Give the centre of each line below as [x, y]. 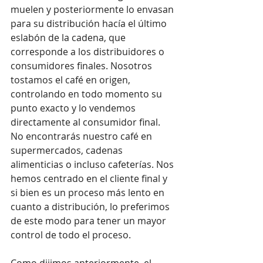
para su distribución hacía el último [90, 23]
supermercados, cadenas [68, 150]
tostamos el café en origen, [72, 80]
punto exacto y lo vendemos [74, 108]
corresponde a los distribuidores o [89, 51]
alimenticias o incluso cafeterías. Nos [93, 164]
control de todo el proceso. [71, 235]
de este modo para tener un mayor [90, 220]
